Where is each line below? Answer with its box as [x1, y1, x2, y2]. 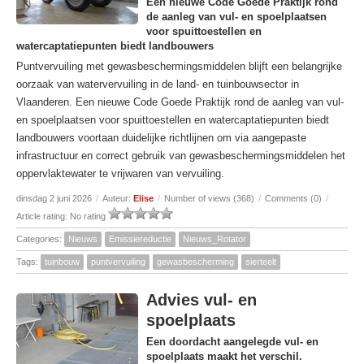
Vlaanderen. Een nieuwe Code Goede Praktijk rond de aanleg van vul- [16, 96, 344, 108]
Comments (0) [265, 193, 322, 203]
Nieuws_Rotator [183, 234, 246, 244]
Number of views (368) [164, 193, 254, 203]
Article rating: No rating [16, 211, 108, 221]
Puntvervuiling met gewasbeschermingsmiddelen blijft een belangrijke [16, 60, 342, 72]
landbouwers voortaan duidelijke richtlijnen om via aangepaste [16, 132, 306, 144]
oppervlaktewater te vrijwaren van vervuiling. [16, 167, 224, 180]
